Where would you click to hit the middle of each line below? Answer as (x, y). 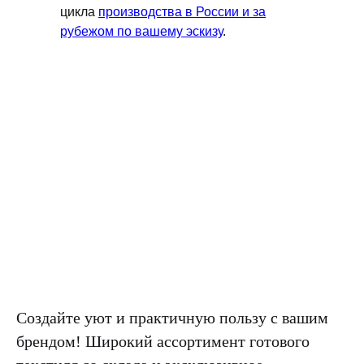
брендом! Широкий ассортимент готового (163, 341)
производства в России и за (182, 12)
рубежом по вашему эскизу (141, 31)
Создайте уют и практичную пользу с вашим (172, 318)
